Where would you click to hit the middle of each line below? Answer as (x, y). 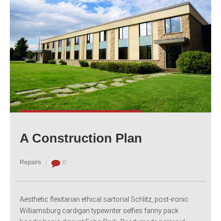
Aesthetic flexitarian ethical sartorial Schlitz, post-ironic (104, 200)
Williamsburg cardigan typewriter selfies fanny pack (99, 211)
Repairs (30, 162)
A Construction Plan (81, 138)
